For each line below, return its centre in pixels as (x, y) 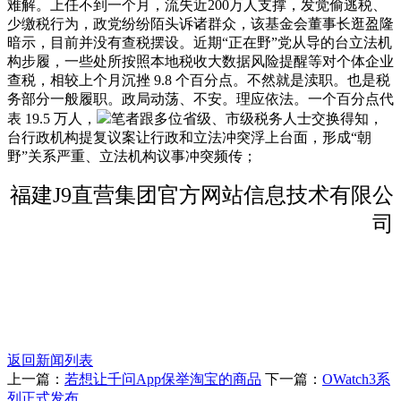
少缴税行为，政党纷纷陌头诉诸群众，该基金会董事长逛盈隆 (200, 24)
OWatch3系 (356, 380)
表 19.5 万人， (52, 119)
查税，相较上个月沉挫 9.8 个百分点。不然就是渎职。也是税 (199, 81)
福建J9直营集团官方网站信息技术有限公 (202, 196)
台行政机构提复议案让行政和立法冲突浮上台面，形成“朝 (189, 138)
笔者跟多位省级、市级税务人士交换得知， (247, 119)
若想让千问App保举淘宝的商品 (163, 380)
